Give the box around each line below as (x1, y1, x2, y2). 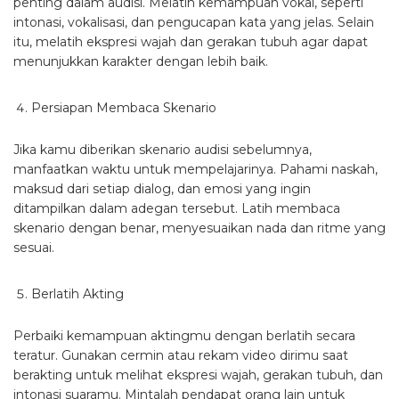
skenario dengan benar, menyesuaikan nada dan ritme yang (13, 220, 386, 237)
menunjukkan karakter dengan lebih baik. (13, 53, 268, 70)
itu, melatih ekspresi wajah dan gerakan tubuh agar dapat (13, 34, 368, 51)
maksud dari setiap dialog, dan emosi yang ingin (13, 181, 311, 198)
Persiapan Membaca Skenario (31, 100, 216, 117)
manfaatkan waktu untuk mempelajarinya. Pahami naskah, (13, 161, 378, 178)
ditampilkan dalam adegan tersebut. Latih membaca (13, 200, 340, 217)
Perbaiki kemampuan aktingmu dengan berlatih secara (13, 328, 355, 345)
